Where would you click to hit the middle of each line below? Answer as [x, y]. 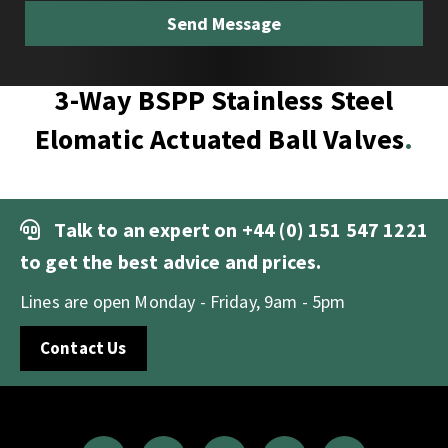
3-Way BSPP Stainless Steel [224, 99]
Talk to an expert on [148, 229]
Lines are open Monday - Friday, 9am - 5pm [183, 301]
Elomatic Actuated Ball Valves [219, 138]
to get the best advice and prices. [171, 261]
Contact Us [83, 347]
